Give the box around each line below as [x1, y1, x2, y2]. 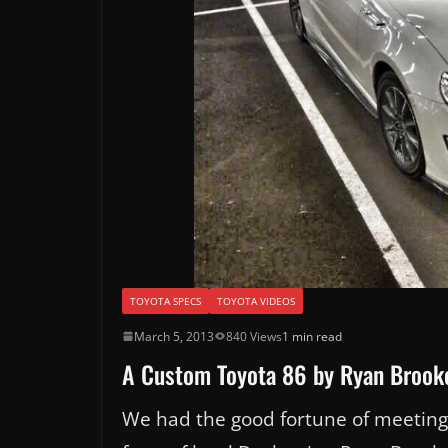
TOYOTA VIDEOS [217, 293, 295, 308]
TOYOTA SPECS [130, 293, 201, 308]
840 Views [226, 327, 282, 345]
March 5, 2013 [134, 327, 214, 345]
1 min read [282, 327, 342, 345]
